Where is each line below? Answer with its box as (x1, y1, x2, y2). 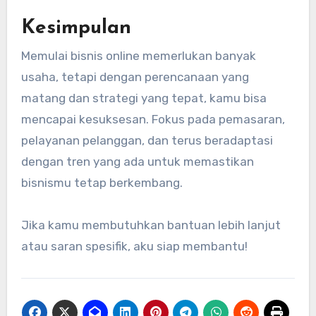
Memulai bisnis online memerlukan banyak (20, 49, 256, 63)
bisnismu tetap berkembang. (20, 176, 183, 190)
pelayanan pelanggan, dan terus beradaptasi (20, 133, 273, 148)
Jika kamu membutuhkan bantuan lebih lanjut (20, 218, 281, 233)
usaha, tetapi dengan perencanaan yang (20, 70, 249, 85)
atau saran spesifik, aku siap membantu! (20, 239, 248, 254)
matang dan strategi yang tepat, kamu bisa (20, 91, 267, 106)
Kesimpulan (20, 18, 131, 38)
